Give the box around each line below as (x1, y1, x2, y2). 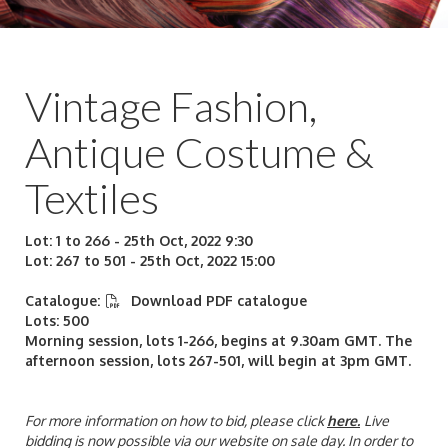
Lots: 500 (25, 311, 89, 329)
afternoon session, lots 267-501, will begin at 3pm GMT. (25, 351, 411, 369)
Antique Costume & (25, 126, 374, 177)
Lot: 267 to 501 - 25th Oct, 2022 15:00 (25, 251, 275, 269)
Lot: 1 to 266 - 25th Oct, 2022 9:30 (25, 231, 253, 249)
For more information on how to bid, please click (25, 411, 327, 429)
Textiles (25, 172, 159, 223)
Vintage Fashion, (25, 80, 317, 131)
